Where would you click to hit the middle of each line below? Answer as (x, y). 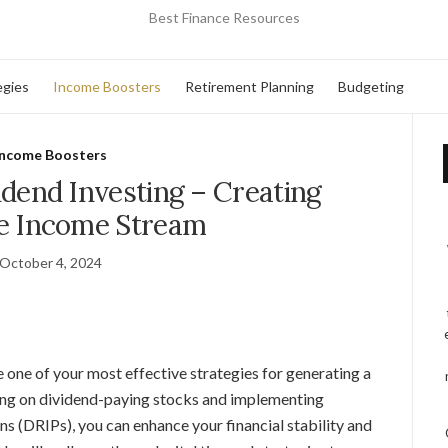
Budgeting (371, 86)
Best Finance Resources (224, 17)
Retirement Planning (249, 86)
